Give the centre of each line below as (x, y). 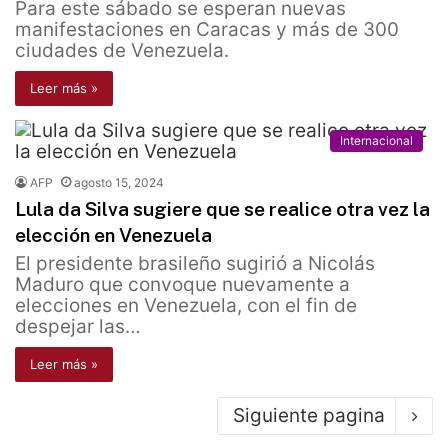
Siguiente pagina (309, 416)
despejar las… (78, 327)
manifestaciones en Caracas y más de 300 (207, 30)
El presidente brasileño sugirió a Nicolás (195, 264)
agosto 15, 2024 (119, 183)
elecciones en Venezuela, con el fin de (186, 306)
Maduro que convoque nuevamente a (182, 285)
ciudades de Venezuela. (122, 51)
